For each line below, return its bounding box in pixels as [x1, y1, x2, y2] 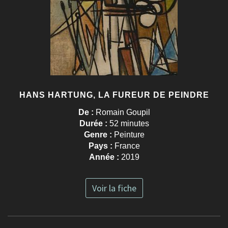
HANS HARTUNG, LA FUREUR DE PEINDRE [19, 91, 209, 100]
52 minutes [109, 119, 149, 128]
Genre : [83, 130, 114, 139]
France [114, 141, 140, 151]
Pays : [88, 141, 115, 151]
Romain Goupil [95, 108, 150, 117]
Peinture [113, 130, 145, 139]
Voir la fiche [92, 182, 136, 194]
